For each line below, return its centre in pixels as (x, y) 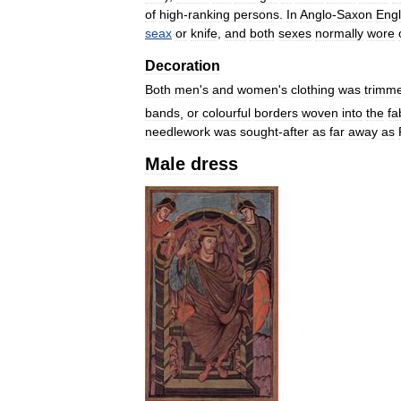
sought (259, 132)
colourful (226, 113)
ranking (209, 14)
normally (339, 33)
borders (276, 113)
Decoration (183, 65)
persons (256, 14)
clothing (313, 89)
